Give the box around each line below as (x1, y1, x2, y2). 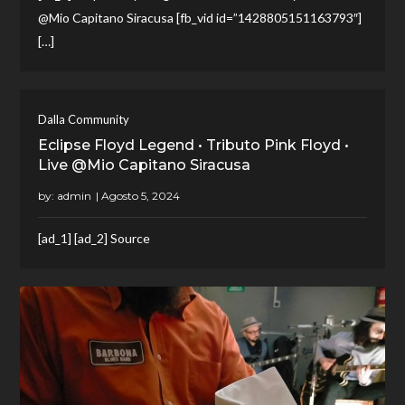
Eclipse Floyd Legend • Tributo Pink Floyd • (38, 136, 350, 154)
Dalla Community (38, 111, 130, 127)
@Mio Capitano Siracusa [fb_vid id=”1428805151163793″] (38, 9, 363, 25)
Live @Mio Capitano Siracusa (38, 155, 251, 174)
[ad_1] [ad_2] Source (38, 230, 151, 246)
